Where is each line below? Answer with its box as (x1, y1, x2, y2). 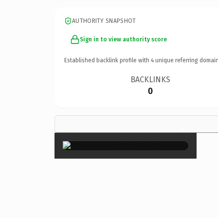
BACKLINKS (130, 74, 171, 84)
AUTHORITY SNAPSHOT (72, 17, 136, 24)
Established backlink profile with (64, 56, 151, 64)
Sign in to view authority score (80, 36, 167, 43)
